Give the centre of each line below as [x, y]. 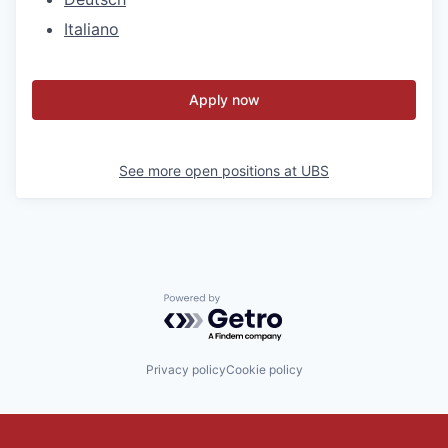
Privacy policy [185, 370]
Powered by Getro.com [251, 302]
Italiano [91, 28]
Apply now [224, 99]
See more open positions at [210, 170]
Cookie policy [264, 370]
